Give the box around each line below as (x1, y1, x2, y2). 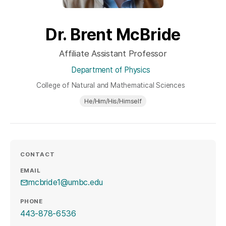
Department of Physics (71, 65, 150, 75)
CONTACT (20, 151, 55, 158)
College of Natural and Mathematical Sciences (36, 81, 185, 89)
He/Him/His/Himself (84, 97, 142, 105)
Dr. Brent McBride (45, 25, 181, 44)
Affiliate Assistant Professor (59, 48, 167, 59)
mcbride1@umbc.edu (28, 177, 103, 188)
